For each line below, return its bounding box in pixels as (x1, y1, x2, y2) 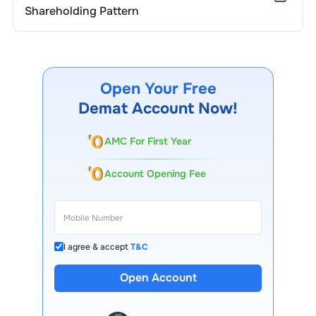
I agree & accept (63, 241, 128, 253)
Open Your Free (99, 79, 217, 99)
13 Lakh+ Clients (127, 281, 214, 296)
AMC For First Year (104, 135, 191, 148)
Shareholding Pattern (24, 4, 139, 18)
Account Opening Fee (104, 166, 206, 180)
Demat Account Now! (78, 99, 238, 119)
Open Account (119, 270, 197, 286)
